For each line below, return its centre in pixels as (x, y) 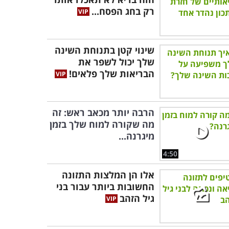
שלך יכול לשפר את (116, 62)
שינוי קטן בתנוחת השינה (105, 50)
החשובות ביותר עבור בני (105, 187)
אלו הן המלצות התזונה (108, 175)
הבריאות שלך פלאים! (112, 74)
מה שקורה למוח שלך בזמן (102, 124)
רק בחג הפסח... (123, 11)
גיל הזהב (137, 198)
